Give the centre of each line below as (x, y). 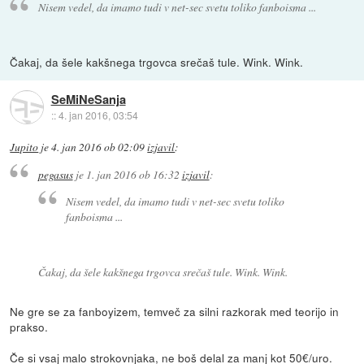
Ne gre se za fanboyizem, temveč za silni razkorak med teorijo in (175, 311)
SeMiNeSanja (88, 99)
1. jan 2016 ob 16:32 (132, 174)
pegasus (55, 174)
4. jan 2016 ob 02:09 (98, 147)
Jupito (24, 147)
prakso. (29, 326)
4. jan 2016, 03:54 (98, 115)
